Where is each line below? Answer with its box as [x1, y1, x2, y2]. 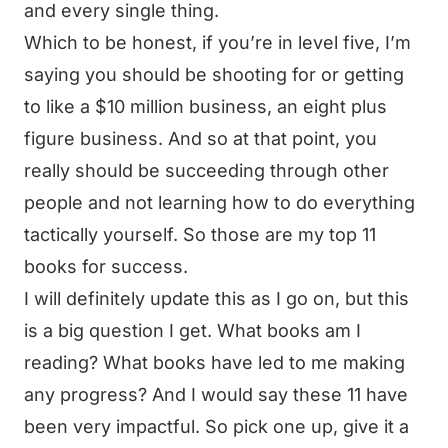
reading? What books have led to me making [24, 352, 405, 373]
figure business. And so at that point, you [24, 128, 377, 149]
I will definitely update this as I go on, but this [24, 288, 409, 309]
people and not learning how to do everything [24, 192, 415, 213]
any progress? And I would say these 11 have [24, 384, 408, 405]
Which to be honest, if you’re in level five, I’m [24, 32, 411, 53]
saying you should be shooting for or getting [24, 64, 404, 85]
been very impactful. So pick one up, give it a [24, 416, 409, 437]
